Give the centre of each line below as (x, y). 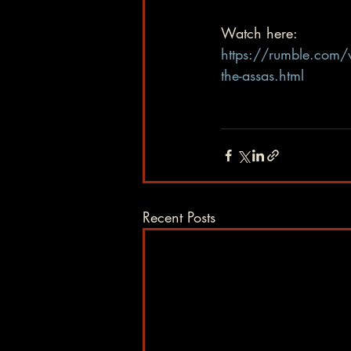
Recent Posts (179, 217)
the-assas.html (262, 76)
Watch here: (264, 33)
